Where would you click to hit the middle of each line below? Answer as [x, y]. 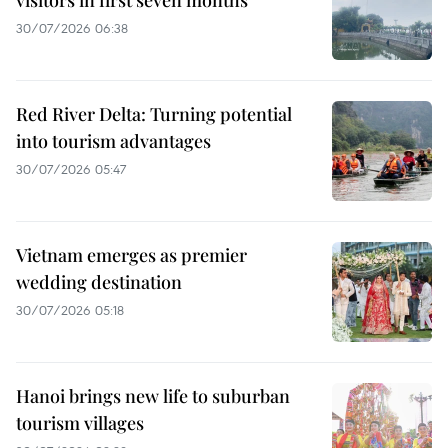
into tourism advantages [113, 141]
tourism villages [80, 423]
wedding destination [99, 282]
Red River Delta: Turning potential [154, 114]
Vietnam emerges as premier [131, 255]
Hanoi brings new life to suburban [153, 396]
